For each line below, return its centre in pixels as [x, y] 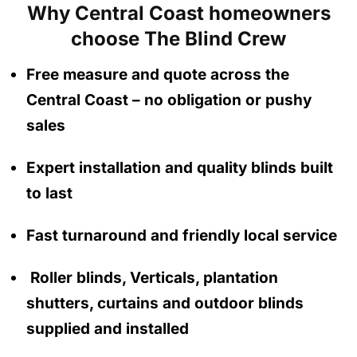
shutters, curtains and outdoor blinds [165, 303]
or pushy [279, 100]
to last [49, 193]
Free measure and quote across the [158, 74]
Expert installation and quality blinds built [180, 167]
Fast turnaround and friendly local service [182, 235]
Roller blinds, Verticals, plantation [152, 277]
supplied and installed [108, 328]
